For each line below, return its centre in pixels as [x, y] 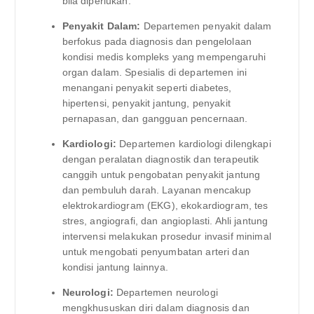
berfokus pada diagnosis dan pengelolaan [157, 42]
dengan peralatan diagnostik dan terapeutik [161, 159]
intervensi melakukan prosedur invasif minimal [166, 237]
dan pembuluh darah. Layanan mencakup [157, 190]
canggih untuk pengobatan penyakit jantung [161, 175]
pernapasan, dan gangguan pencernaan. [155, 119]
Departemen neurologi [165, 293]
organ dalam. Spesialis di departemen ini [155, 73]
